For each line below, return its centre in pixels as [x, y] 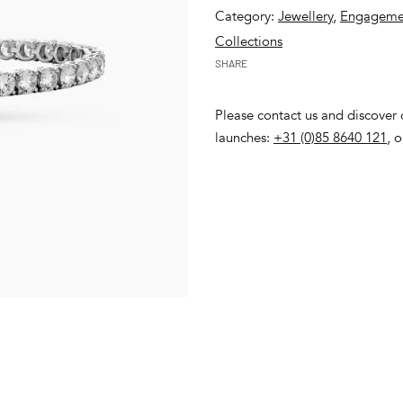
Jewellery [305, 16]
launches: [244, 138]
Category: [246, 16]
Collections [249, 41]
